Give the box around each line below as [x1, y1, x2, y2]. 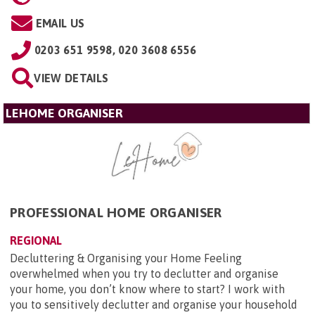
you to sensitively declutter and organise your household [10, 297, 297, 311]
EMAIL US [35, 16, 85, 30]
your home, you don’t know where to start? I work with [10, 282, 285, 295]
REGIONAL [10, 233, 62, 247]
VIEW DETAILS [34, 71, 109, 84]
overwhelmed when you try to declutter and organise [10, 266, 278, 280]
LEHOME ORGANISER [6, 105, 123, 120]
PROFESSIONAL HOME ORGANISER [10, 204, 222, 220]
